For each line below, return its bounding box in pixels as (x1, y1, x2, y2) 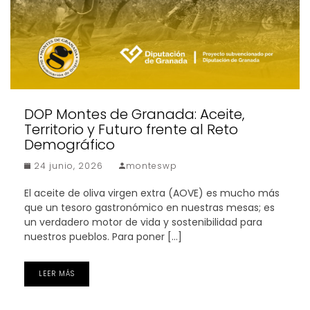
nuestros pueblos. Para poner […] (24, 230, 182, 244)
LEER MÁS (39, 268, 75, 280)
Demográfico (24, 135, 115, 155)
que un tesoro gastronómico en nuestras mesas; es (24, 201, 275, 215)
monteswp (126, 160, 177, 172)
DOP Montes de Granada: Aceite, (24, 104, 244, 125)
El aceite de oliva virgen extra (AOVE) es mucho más (24, 186, 280, 201)
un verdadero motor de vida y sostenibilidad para (24, 215, 262, 230)
